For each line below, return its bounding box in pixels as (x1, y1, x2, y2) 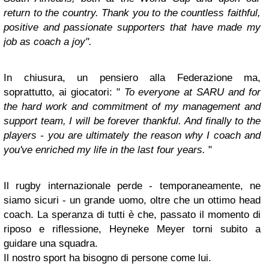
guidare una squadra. (4, 238, 98, 249)
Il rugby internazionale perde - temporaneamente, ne (4, 180, 261, 192)
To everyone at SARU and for (124, 86, 261, 98)
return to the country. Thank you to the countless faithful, (4, 7, 261, 19)
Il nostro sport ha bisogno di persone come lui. (4, 252, 211, 264)
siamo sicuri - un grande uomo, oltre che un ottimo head (4, 195, 261, 206)
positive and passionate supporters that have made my (4, 22, 261, 33)
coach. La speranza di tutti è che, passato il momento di (4, 209, 261, 220)
